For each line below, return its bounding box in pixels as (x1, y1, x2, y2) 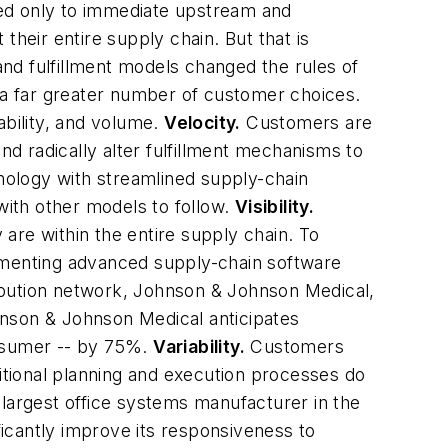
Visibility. (234, 196, 315, 217)
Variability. (153, 336, 246, 357)
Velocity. (164, 112, 241, 133)
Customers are (240, 112, 373, 133)
